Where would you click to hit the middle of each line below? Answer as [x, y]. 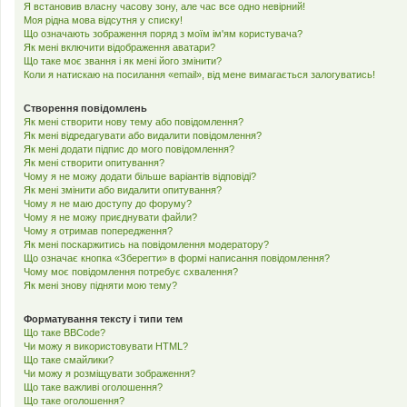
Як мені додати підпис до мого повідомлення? [129, 149]
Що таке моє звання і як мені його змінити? [123, 61]
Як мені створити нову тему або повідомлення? [134, 122]
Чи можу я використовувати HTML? [106, 346]
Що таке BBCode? [65, 333]
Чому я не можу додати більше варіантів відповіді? [140, 176]
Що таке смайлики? [69, 360]
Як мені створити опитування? [94, 163]
